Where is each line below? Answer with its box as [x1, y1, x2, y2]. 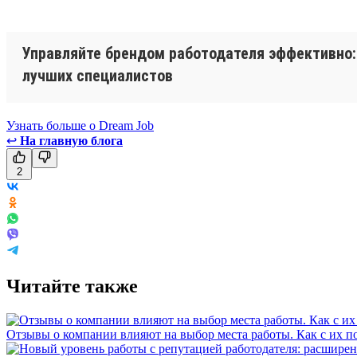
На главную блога [20, 133, 123, 147]
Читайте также [6, 275, 138, 296]
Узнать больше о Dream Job [6, 118, 154, 132]
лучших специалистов [22, 65, 173, 85]
